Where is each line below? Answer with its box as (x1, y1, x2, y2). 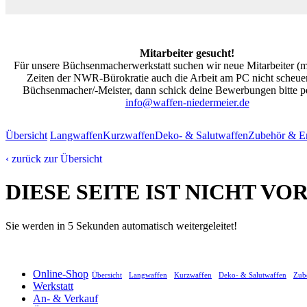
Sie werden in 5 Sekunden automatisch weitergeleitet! (5, 219, 237, 232)
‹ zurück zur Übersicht (5, 152, 102, 164)
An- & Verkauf (33, 292, 98, 304)
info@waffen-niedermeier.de (125, 96, 249, 108)
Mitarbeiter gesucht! (140, 47, 234, 59)
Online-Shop (33, 267, 88, 280)
